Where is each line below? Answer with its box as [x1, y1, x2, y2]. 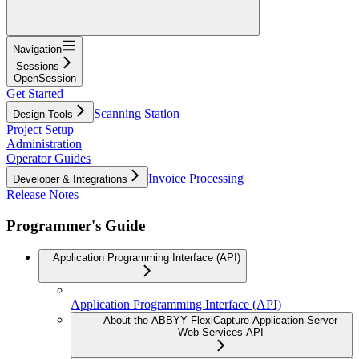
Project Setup [6, 122, 74, 136]
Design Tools [13, 107, 73, 120]
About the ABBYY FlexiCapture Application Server [103, 314, 337, 327]
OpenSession [13, 71, 76, 84]
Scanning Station [94, 106, 179, 120]
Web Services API [177, 326, 264, 339]
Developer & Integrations [13, 172, 127, 185]
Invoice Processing [148, 171, 244, 185]
